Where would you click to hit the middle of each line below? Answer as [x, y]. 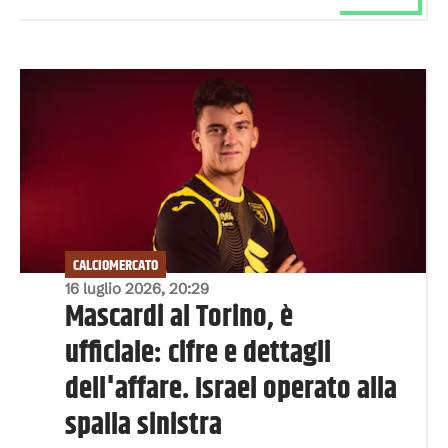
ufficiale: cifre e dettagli [198, 353]
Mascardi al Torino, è [179, 317]
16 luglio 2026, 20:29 [137, 288]
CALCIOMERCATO [115, 265]
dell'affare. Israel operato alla [231, 389]
